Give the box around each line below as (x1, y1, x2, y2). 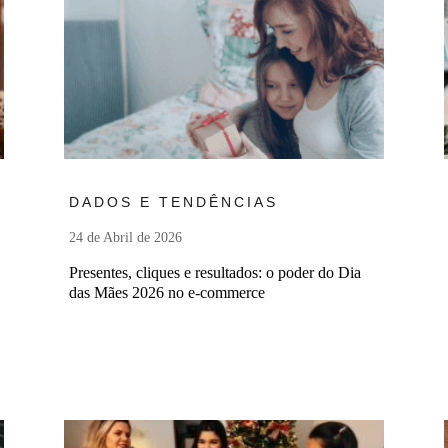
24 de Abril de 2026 (69, 230, 182, 246)
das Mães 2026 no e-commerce (69, 284, 265, 302)
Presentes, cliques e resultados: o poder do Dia (69, 264, 361, 282)
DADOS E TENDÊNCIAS (69, 194, 278, 211)
